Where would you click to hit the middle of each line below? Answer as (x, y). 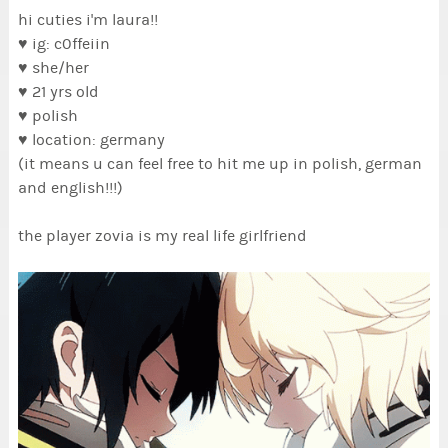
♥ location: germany (91, 140)
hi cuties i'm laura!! (87, 20)
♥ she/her (53, 68)
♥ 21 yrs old (58, 92)
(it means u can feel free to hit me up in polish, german (219, 164)
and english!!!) (70, 188)
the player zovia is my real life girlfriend (164, 236)
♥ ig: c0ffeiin (63, 44)
